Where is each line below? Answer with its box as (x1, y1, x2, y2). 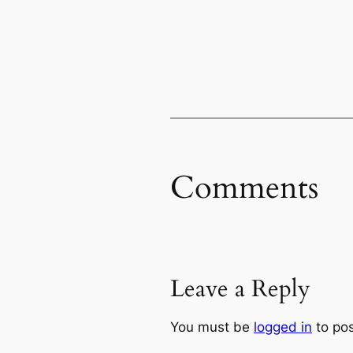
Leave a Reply (170, 273, 310, 305)
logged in (254, 318, 312, 335)
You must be (170, 318, 254, 335)
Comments (170, 166, 318, 210)
